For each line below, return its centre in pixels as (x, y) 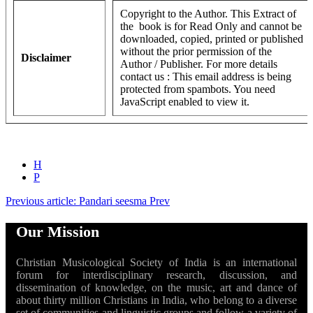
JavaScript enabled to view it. (185, 102)
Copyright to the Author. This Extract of (208, 14)
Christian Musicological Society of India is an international (156, 263)
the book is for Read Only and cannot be (211, 27)
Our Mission (58, 232)
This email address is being (232, 77)
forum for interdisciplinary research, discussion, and (156, 275)
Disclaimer (46, 58)
